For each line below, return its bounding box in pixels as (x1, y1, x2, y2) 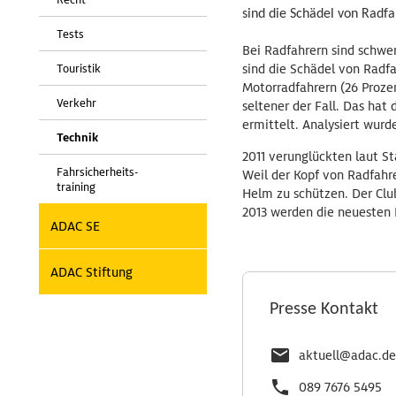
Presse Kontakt (270, 301, 378, 318)
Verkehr (57, 95, 96, 110)
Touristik (57, 61, 101, 76)
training (57, 179, 95, 194)
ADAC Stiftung (50, 264, 133, 280)
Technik (57, 130, 98, 145)
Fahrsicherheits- (57, 164, 138, 179)
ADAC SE (50, 218, 100, 234)
